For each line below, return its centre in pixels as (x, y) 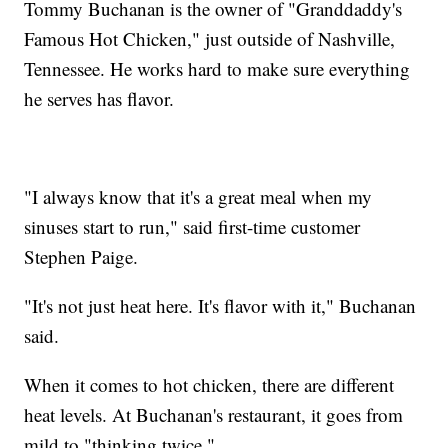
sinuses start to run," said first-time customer (192, 227)
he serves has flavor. (105, 99)
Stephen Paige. (84, 257)
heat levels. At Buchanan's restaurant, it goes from (214, 415)
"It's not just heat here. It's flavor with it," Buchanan (220, 306)
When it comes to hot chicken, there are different (209, 385)
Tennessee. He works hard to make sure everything (217, 69)
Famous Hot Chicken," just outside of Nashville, (210, 39)
